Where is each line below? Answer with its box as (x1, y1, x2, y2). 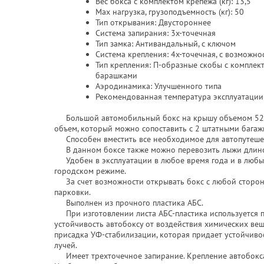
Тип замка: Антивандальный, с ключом (95, 38, 236, 49)
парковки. (54, 187, 91, 197)
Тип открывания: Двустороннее (95, 17, 211, 28)
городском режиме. (54, 166, 126, 176)
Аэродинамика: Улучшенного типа (95, 81, 222, 91)
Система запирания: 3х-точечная (95, 28, 216, 38)
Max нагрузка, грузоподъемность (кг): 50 (95, 6, 244, 17)
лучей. (54, 240, 77, 250)
